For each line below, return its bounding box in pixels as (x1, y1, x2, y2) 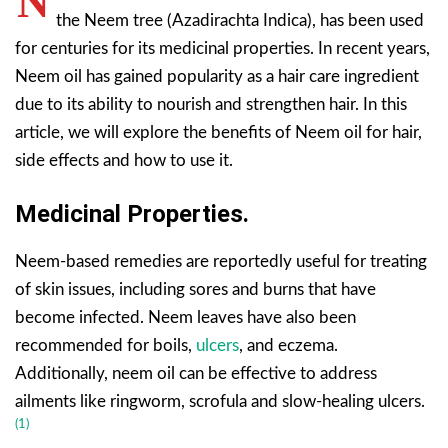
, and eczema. (239, 336, 338, 354)
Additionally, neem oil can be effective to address (15, 364, 377, 382)
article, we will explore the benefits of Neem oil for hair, (15, 123, 422, 141)
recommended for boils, (15, 336, 196, 354)
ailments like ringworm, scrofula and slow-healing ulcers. (15, 392, 425, 410)
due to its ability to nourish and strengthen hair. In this (15, 95, 407, 113)
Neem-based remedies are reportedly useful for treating (15, 252, 427, 270)
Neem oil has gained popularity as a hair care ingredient (15, 67, 419, 85)
